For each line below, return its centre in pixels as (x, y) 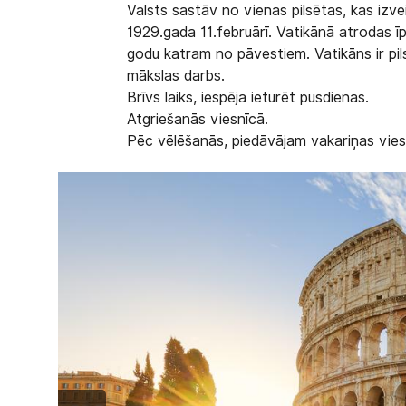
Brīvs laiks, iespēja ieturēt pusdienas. (248, 97)
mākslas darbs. (176, 76)
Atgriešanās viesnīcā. (198, 119)
